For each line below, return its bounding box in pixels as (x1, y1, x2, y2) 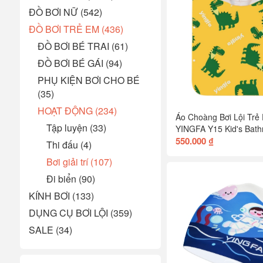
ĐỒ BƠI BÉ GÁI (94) (37, 56, 122, 70)
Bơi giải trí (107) (46, 154, 112, 168)
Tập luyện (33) (46, 120, 106, 134)
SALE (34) (28, 222, 72, 237)
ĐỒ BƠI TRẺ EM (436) (28, 22, 123, 36)
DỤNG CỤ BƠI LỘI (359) (28, 205, 132, 220)
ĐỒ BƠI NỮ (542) (28, 5, 102, 19)
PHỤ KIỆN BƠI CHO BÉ (37, 73, 140, 87)
